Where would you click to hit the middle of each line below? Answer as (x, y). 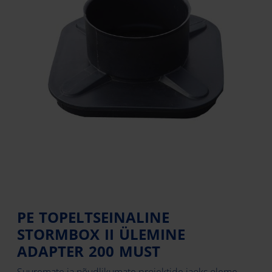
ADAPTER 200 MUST (89, 251)
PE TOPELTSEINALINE (93, 217)
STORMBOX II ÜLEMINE (101, 234)
